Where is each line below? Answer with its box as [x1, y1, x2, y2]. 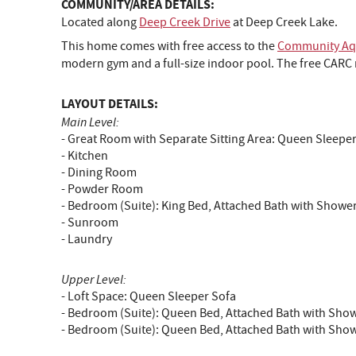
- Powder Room [61, 180, 143, 197]
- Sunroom [61, 214, 118, 230]
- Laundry [61, 230, 112, 247]
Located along [61, 14, 139, 30]
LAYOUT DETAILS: [61, 95, 158, 112]
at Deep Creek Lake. [230, 14, 338, 30]
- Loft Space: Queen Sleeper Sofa [61, 288, 236, 304]
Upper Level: [61, 270, 126, 288]
